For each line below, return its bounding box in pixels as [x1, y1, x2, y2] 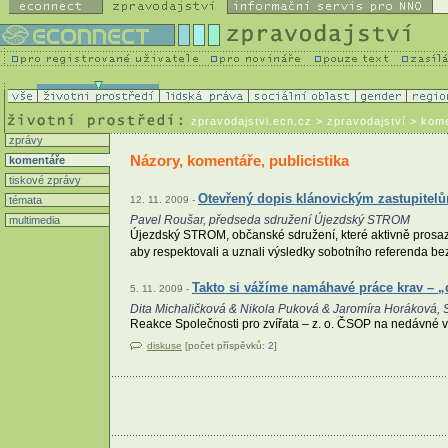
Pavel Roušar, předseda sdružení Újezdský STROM [130, 213, 410, 228]
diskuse [147, 340, 182, 352]
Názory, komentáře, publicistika [130, 151, 349, 169]
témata [6, 194, 42, 206]
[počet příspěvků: [182, 340, 268, 352]
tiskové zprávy [6, 174, 81, 186]
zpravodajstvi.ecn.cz [191, 115, 312, 127]
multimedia [6, 214, 60, 226]
